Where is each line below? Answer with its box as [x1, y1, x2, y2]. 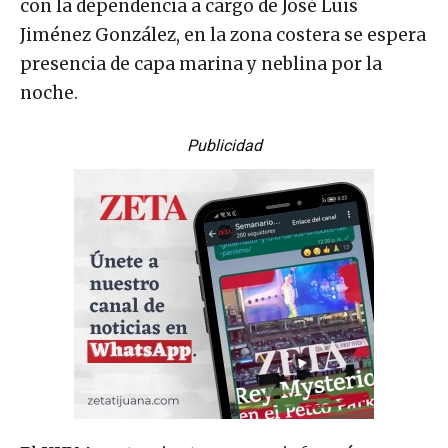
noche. [20, 81, 78, 104]
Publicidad [186, 135, 262, 155]
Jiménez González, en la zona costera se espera [20, 23, 426, 46]
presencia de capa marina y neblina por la [20, 52, 382, 75]
